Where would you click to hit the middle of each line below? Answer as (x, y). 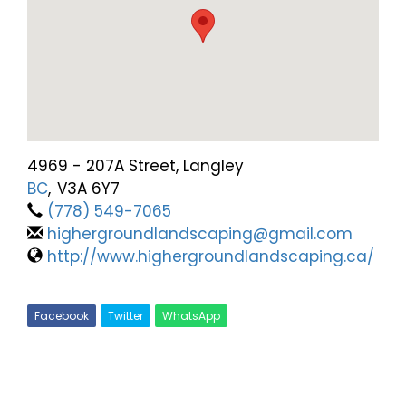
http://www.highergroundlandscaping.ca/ (211, 257)
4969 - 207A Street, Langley (135, 166)
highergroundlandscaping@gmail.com (200, 234)
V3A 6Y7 (88, 189)
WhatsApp (191, 316)
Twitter (126, 316)
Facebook (62, 316)
